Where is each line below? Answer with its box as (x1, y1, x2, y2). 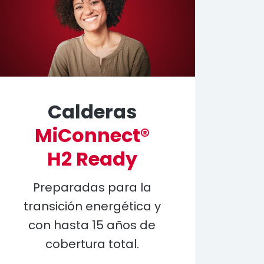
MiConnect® (34, 122, 150, 148)
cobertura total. (45, 236, 139, 252)
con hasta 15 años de (28, 217, 156, 233)
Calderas (47, 98, 137, 125)
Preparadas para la (32, 179, 151, 196)
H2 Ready (47, 146, 137, 172)
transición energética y (23, 198, 161, 214)
